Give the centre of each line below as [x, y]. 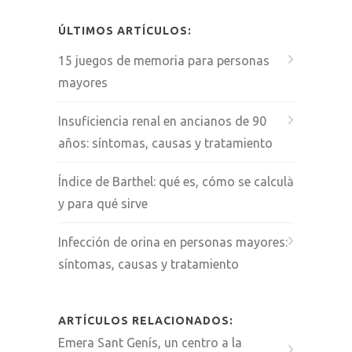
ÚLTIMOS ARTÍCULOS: [125, 30]
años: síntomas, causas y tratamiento [165, 143]
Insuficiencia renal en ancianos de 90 [162, 121]
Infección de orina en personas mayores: [173, 242]
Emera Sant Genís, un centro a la [150, 342]
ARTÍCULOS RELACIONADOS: [146, 320]
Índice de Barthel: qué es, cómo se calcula [176, 181]
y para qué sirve [103, 203]
